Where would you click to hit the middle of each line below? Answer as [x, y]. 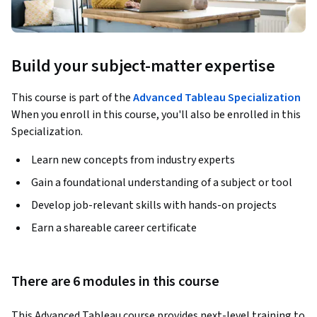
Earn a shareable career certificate [114, 228]
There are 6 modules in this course [115, 282]
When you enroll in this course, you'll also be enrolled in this [156, 115]
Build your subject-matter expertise [143, 67]
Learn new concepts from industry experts [133, 160]
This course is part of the [72, 98]
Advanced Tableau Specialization [217, 98]
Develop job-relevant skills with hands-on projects [154, 206]
